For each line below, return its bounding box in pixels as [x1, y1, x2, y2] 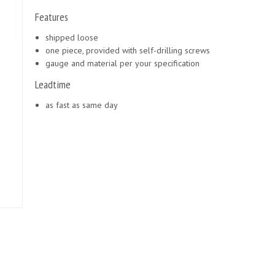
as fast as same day [45, 99, 118, 110]
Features [35, 10, 68, 24]
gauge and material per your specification [45, 58, 199, 69]
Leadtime [35, 77, 71, 91]
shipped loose [45, 32, 98, 43]
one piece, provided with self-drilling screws [45, 45, 210, 56]
